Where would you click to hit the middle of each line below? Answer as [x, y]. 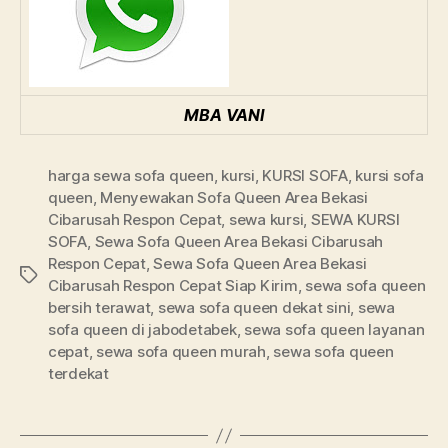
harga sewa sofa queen [131, 176]
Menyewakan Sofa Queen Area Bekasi [234, 198]
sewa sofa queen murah [181, 352]
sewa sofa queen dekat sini [254, 308]
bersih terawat [99, 308]
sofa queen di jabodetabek [142, 330]
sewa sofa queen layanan [334, 330]
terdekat [78, 374]
